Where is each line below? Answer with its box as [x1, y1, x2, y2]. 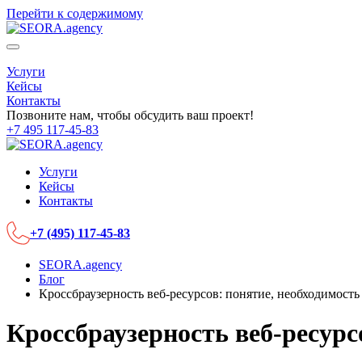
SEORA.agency [39, 258, 122, 271]
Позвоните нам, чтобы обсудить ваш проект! [6, 108, 254, 122]
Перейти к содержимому [6, 6, 143, 20]
